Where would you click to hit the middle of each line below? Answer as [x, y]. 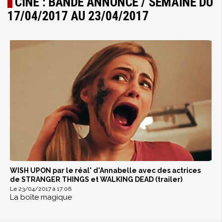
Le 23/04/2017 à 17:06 [41, 189]
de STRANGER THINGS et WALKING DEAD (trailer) [96, 180]
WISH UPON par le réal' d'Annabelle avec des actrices [105, 171]
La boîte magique [41, 197]
